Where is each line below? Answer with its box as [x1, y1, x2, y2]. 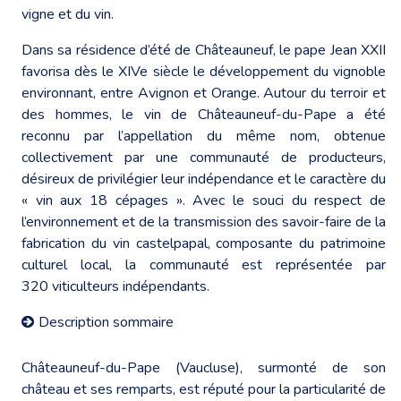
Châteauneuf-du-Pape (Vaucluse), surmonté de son [21, 357, 386, 378]
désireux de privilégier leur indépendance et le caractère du [21, 168, 386, 189]
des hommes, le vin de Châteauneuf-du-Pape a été [21, 104, 386, 124]
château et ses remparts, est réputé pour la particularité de [21, 379, 386, 399]
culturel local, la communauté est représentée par [21, 254, 386, 275]
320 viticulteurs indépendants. [21, 276, 209, 296]
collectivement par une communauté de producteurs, [21, 147, 386, 167]
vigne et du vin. [21, 4, 114, 24]
